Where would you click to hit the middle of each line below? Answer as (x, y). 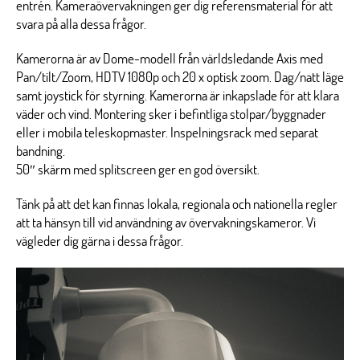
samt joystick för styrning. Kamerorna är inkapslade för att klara (178, 96)
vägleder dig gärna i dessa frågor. (100, 241)
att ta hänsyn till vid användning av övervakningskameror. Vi (166, 223)
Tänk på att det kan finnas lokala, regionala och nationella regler (177, 205)
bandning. (41, 151)
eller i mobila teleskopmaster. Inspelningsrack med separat (167, 133)
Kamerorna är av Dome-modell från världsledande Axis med (170, 59)
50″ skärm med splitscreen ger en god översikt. (138, 170)
